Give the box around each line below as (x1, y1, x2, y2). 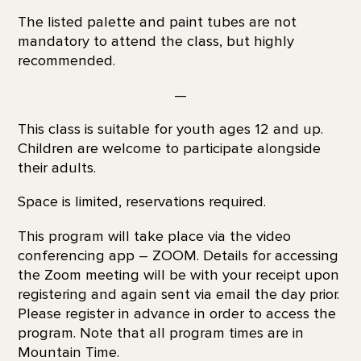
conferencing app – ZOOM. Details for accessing (17, 246, 338, 264)
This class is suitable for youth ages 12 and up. (17, 119, 323, 138)
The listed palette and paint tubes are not (17, 13, 297, 31)
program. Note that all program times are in (17, 323, 304, 342)
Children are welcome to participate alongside (17, 139, 321, 157)
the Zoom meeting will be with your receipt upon (17, 265, 339, 284)
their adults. (17, 158, 96, 176)
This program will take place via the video (17, 226, 291, 245)
